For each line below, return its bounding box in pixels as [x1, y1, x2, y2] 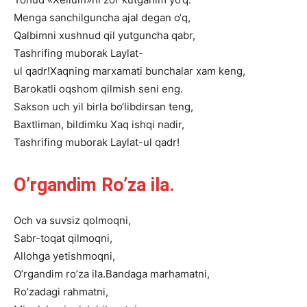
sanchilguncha [49, 11, 119, 24]
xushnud [59, 29, 101, 42]
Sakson [14, 100, 49, 113]
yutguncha [118, 29, 169, 42]
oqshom [59, 82, 98, 95]
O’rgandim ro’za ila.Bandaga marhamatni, [14, 267, 210, 280]
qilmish [101, 82, 136, 95]
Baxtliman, [14, 118, 64, 131]
